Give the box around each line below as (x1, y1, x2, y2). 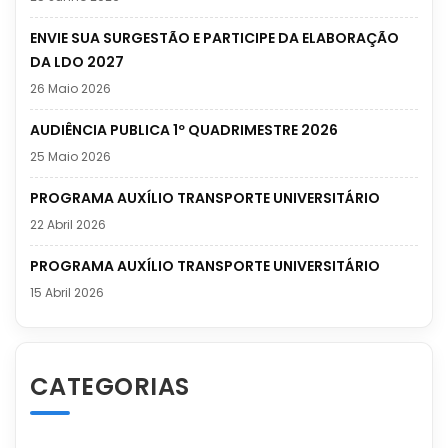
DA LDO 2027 (30, 52, 124, 73)
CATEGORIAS (30, 370, 190, 404)
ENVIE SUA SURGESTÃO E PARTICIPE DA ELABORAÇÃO (30, 28, 399, 49)
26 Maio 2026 (30, 80, 111, 98)
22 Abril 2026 (30, 216, 106, 234)
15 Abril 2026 (30, 284, 104, 302)
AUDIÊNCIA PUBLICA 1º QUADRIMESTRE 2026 (30, 120, 338, 141)
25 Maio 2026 (30, 148, 111, 166)
